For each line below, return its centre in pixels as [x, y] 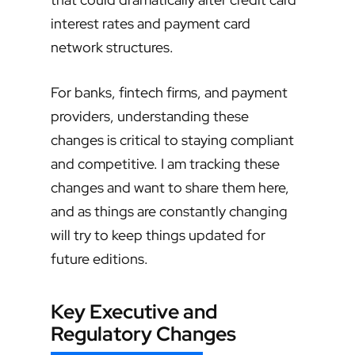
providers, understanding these [150, 116]
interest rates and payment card [151, 24]
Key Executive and [134, 312]
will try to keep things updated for [158, 235]
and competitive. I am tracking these [165, 164]
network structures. [112, 48]
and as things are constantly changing [169, 212]
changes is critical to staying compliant [172, 140]
